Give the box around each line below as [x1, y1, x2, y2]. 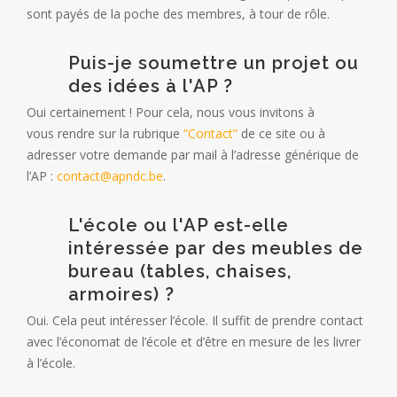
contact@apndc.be [57, 167, 163, 184]
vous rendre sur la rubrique [27, 124, 183, 142]
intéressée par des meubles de [68, 237, 363, 259]
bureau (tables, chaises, [68, 260, 292, 282]
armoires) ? [68, 283, 175, 305]
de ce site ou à [237, 124, 325, 142]
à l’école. [27, 354, 75, 371]
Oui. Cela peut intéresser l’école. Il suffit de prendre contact [27, 311, 363, 329]
